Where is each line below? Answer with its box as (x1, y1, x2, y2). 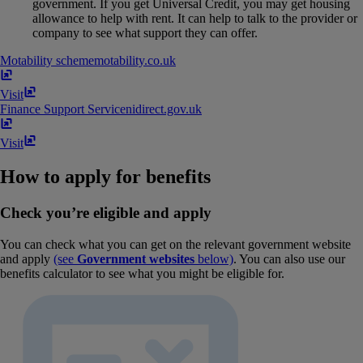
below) (194, 252, 233, 267)
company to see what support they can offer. (32, 25, 258, 40)
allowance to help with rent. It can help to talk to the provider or (32, 11, 357, 25)
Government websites (77, 252, 194, 267)
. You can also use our (233, 252, 345, 267)
